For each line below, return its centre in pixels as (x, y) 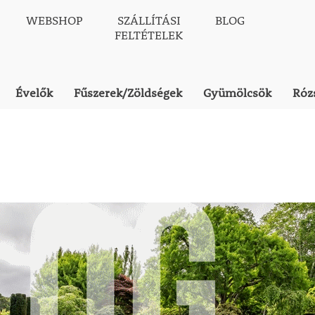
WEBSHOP (54, 20)
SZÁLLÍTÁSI (149, 20)
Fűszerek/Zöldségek (128, 93)
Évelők (34, 93)
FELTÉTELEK (149, 35)
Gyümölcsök (238, 93)
